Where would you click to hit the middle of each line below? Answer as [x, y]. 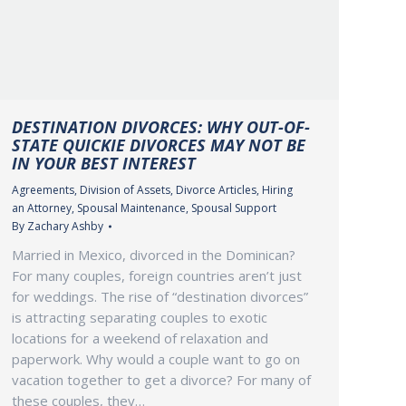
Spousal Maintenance [131, 208]
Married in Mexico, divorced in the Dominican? [154, 254]
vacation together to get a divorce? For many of [161, 379]
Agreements [43, 189]
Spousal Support [234, 208]
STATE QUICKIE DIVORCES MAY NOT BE [159, 145]
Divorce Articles [216, 189]
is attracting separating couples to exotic [140, 317]
